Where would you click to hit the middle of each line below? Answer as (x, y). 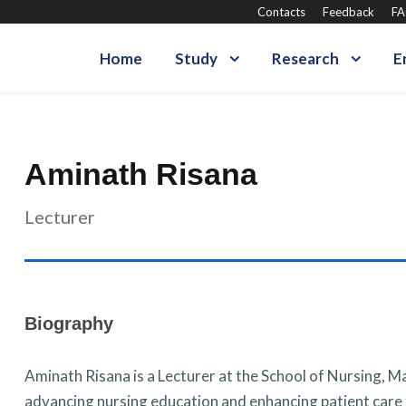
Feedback (348, 12)
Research (305, 58)
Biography (68, 324)
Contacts (281, 12)
